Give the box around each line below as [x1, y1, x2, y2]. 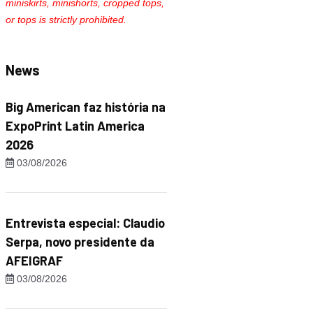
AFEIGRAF [6, 253, 63, 268]
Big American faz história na [6, 99, 166, 115]
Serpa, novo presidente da [6, 234, 154, 249]
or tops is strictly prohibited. [6, 14, 126, 25]
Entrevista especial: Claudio [6, 215, 165, 231]
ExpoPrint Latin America [6, 118, 145, 133]
